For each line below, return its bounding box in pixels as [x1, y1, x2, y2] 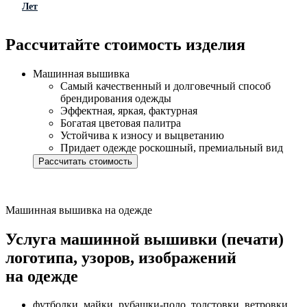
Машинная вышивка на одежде [5, 204, 152, 216]
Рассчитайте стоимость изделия [5, 35, 245, 53]
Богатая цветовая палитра [60, 116, 181, 129]
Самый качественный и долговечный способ [60, 79, 271, 92]
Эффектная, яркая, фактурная [60, 104, 197, 116]
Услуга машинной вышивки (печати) [5, 230, 284, 248]
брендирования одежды [60, 92, 171, 104]
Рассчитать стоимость [38, 156, 132, 167]
